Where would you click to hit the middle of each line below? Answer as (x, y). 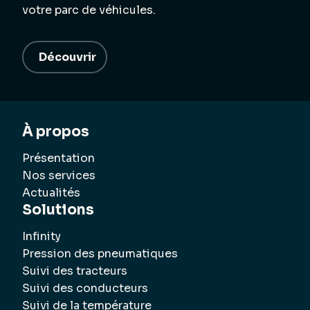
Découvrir (67, 57)
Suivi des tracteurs (75, 271)
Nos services (59, 175)
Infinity (42, 236)
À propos (56, 131)
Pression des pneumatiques (100, 253)
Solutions (58, 209)
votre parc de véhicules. (89, 10)
